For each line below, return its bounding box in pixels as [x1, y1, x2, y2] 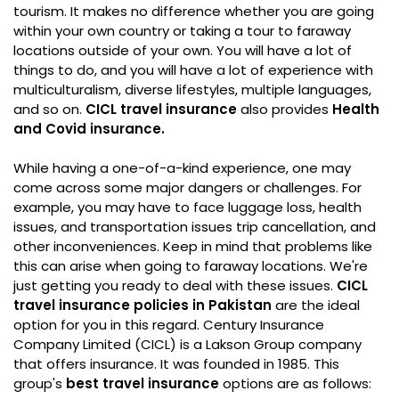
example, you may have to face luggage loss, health [13, 198, 362, 216]
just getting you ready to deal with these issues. [13, 276, 337, 295]
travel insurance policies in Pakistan [13, 296, 272, 314]
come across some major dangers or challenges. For [13, 178, 362, 197]
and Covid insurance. [13, 119, 165, 138]
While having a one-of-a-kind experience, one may [13, 159, 351, 177]
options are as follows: [223, 374, 371, 393]
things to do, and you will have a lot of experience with [13, 61, 373, 79]
